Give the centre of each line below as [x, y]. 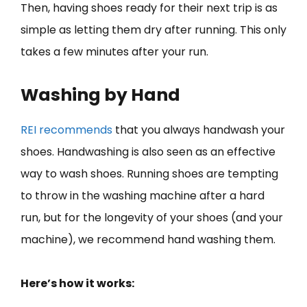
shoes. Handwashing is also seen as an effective [148, 151]
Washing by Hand [100, 95]
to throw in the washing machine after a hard [143, 195]
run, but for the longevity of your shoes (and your [152, 217]
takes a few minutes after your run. [114, 51]
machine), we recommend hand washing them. [148, 239]
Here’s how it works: [77, 283]
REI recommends [66, 130]
